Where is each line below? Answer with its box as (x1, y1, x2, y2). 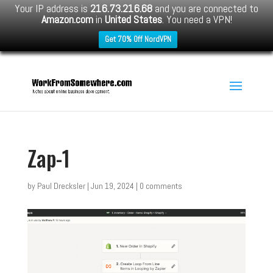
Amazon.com (41, 12, 93, 26)
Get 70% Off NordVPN (105, 34, 171, 44)
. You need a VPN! (161, 12, 232, 26)
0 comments (139, 180, 182, 191)
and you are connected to (152, 1, 258, 15)
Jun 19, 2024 (90, 180, 134, 191)
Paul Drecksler (37, 180, 85, 191)
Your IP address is (15, 1, 90, 15)
